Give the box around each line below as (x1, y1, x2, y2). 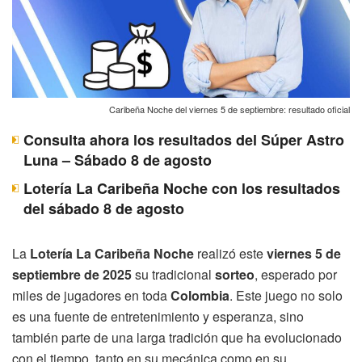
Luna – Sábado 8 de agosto (23, 149, 212, 170)
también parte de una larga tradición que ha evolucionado (12, 327, 342, 347)
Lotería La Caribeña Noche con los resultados (23, 177, 340, 199)
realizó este (194, 243, 267, 263)
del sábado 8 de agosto (23, 197, 184, 219)
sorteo (215, 264, 255, 284)
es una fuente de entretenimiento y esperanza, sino (12, 306, 304, 326)
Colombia (170, 285, 229, 305)
